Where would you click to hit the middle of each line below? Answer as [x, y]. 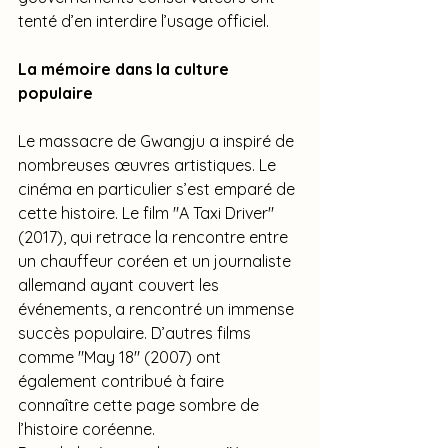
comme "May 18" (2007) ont [121, 356]
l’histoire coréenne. [86, 428]
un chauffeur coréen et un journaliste [156, 260]
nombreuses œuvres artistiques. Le [149, 164]
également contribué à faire [123, 380]
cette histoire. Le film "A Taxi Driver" [148, 212]
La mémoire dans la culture [125, 68]
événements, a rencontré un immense [158, 308]
